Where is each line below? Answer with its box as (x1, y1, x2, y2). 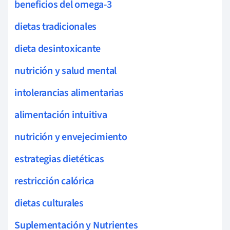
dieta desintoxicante (14, 41, 101, 56)
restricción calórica (14, 174, 94, 188)
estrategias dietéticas (14, 151, 104, 166)
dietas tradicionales (14, 19, 97, 34)
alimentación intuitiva (14, 107, 107, 122)
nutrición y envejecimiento (14, 129, 127, 144)
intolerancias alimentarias (14, 85, 124, 100)
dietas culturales (14, 196, 84, 210)
